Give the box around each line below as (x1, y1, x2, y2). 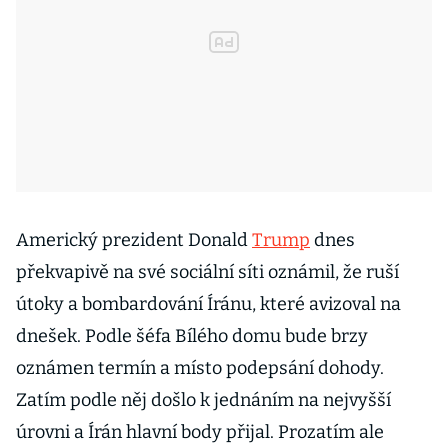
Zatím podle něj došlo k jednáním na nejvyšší (16, 389, 391, 411)
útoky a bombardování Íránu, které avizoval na (16, 293, 401, 315)
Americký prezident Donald (16, 229, 252, 251)
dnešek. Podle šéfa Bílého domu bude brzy (16, 325, 368, 347)
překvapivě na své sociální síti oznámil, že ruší (16, 261, 399, 283)
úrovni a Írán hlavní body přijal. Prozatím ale (16, 421, 384, 443)
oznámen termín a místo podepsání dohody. (16, 357, 384, 379)
